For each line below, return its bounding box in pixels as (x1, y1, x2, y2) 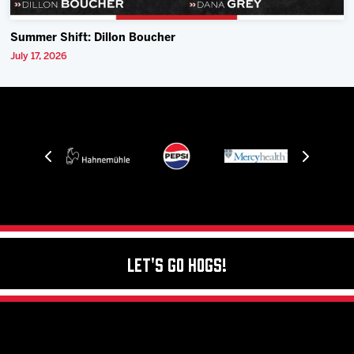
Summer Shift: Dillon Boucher (10, 33, 176, 44)
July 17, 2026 (10, 52, 68, 62)
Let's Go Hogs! (126, 253, 227, 275)
